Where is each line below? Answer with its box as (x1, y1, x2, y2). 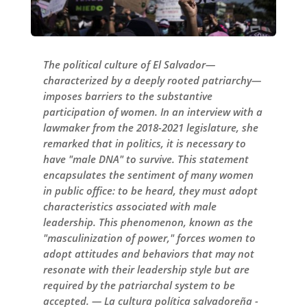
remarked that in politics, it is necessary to (42, 136, 246, 150)
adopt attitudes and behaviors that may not (42, 246, 254, 260)
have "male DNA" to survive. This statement (42, 151, 249, 166)
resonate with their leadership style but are (42, 262, 249, 276)
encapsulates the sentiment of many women (42, 167, 254, 182)
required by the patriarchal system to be (42, 278, 235, 292)
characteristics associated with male (42, 199, 217, 213)
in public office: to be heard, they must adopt (42, 183, 258, 197)
